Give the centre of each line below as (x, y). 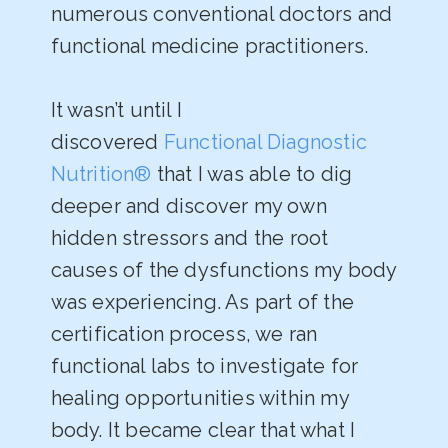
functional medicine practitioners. (209, 46)
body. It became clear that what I (203, 430)
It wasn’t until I (116, 110)
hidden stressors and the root (189, 238)
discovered (107, 142)
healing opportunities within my (199, 398)
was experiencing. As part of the (202, 302)
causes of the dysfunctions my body (223, 270)
